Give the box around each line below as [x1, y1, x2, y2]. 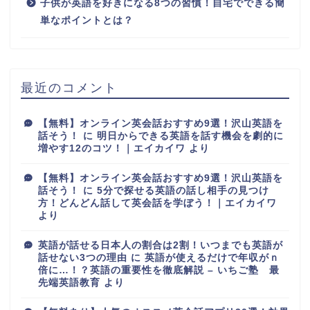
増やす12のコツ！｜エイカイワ [38, 143, 185, 154]
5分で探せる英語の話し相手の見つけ [97, 185, 269, 196]
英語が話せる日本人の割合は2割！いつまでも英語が [38, 239, 283, 250]
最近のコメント [21, 79, 118, 95]
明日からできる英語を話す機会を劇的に [97, 130, 284, 141]
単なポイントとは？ [40, 15, 134, 26]
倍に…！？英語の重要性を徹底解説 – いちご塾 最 [38, 264, 280, 275]
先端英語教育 [38, 277, 100, 288]
